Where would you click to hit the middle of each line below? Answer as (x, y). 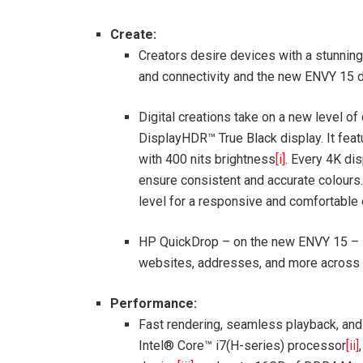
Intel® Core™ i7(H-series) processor (242, 346)
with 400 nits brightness (207, 160)
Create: (134, 35)
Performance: (154, 304)
